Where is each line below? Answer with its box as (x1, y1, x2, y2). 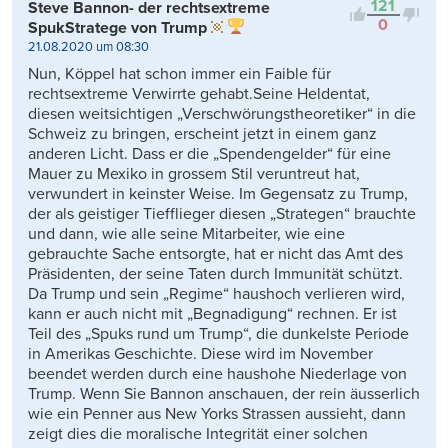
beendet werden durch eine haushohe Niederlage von (28, 363, 407, 384)
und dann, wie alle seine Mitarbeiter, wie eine (28, 223, 345, 244)
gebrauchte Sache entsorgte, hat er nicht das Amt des (28, 243, 403, 264)
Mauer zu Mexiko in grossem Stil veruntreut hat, (28, 163, 360, 184)
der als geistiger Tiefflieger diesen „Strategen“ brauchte (28, 203, 416, 224)
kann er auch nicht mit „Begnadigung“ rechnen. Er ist (28, 303, 397, 324)
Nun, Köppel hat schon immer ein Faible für (28, 63, 331, 84)
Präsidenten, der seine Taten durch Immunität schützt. (28, 263, 403, 284)
